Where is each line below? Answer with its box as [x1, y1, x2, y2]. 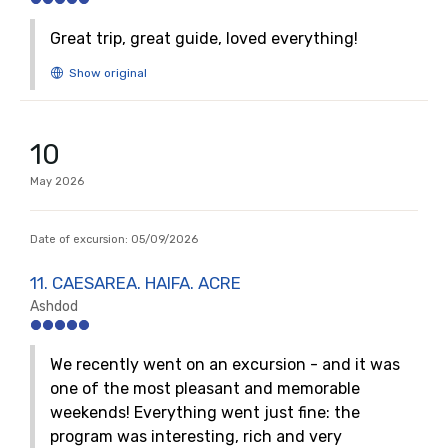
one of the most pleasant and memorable [50, 379, 360, 398]
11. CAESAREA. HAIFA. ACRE [30, 273, 241, 293]
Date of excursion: [30, 233, 131, 246]
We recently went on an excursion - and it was [50, 355, 400, 374]
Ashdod [30, 298, 78, 315]
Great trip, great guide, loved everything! [50, 29, 358, 48]
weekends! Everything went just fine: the [50, 403, 360, 422]
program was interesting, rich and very [50, 427, 342, 446]
